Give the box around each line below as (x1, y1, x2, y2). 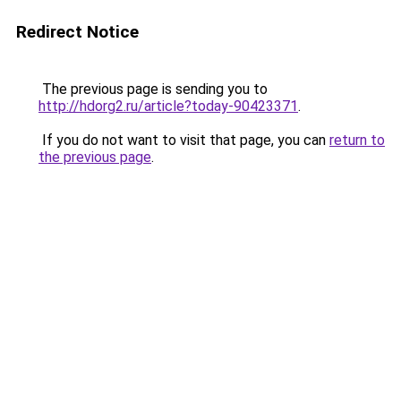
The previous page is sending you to (38, 81, 268, 98)
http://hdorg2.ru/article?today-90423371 (38, 98, 298, 115)
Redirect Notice (16, 21, 139, 42)
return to (329, 132, 385, 149)
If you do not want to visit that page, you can (38, 132, 329, 149)
